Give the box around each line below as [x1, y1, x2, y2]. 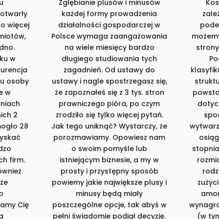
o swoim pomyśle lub [71, 144, 148, 154]
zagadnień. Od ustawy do [64, 65, 155, 75]
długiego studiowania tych [62, 54, 157, 64]
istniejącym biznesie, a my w [60, 155, 159, 165]
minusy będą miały [76, 189, 143, 199]
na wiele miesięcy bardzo [64, 43, 154, 53]
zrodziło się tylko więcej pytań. [55, 110, 163, 120]
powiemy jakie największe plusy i [52, 177, 167, 188]
